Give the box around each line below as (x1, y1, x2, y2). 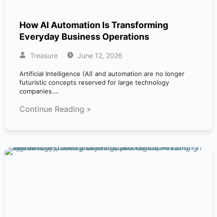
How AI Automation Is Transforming (19, 20, 168, 30)
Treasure (28, 51, 58, 60)
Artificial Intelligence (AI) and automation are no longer (19, 70, 185, 77)
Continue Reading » (19, 104, 91, 114)
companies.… (19, 87, 59, 95)
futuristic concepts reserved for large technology (19, 78, 169, 86)
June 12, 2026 (76, 51, 123, 60)
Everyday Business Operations (19, 31, 149, 42)
